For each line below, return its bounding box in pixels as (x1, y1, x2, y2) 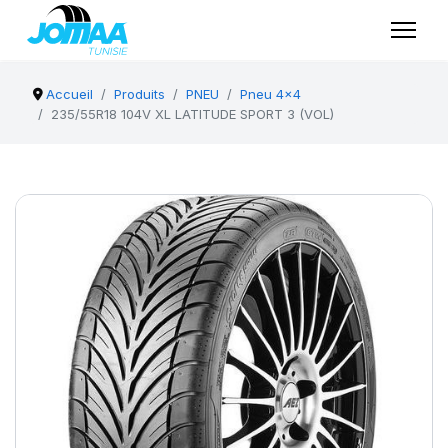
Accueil (46, 86, 94, 102)
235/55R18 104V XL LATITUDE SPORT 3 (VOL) (51, 106, 334, 122)
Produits (114, 86, 166, 102)
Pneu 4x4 (240, 86, 302, 102)
